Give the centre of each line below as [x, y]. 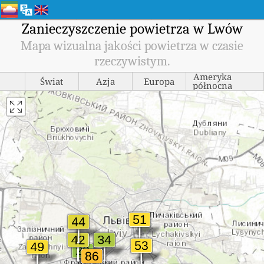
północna [212, 85]
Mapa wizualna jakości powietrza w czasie [132, 46]
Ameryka [212, 77]
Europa [159, 81]
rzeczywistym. [132, 61]
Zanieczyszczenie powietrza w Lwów [132, 29]
